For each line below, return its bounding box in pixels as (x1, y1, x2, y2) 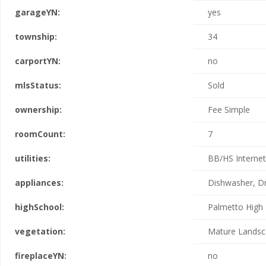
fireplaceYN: (15, 250, 66, 261)
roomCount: (15, 128, 65, 140)
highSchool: (15, 201, 64, 213)
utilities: (15, 153, 50, 164)
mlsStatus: (15, 80, 61, 91)
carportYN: (15, 55, 61, 66)
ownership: (15, 104, 62, 115)
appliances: (15, 177, 64, 188)
